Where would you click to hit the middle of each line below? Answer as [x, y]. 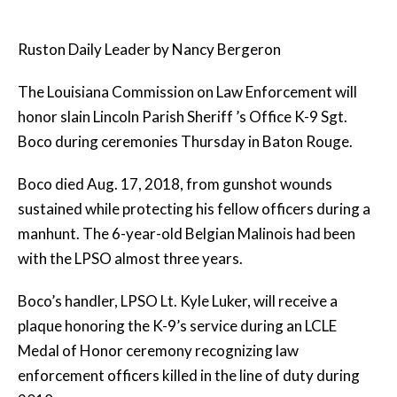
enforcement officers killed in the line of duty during [189, 375]
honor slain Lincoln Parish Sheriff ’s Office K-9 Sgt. [183, 116]
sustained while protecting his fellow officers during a [194, 208]
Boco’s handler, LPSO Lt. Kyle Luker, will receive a [178, 300]
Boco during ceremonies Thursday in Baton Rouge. [185, 141]
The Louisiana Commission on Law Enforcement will [187, 91]
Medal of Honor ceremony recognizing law [158, 350]
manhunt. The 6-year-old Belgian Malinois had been [187, 233]
